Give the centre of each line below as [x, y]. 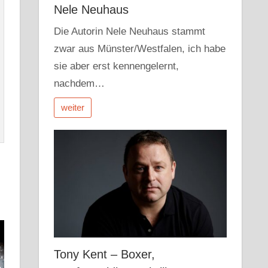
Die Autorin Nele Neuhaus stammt [130, 32]
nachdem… [80, 84]
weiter [73, 107]
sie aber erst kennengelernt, [117, 66]
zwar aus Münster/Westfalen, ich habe [140, 49]
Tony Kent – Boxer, [105, 255]
